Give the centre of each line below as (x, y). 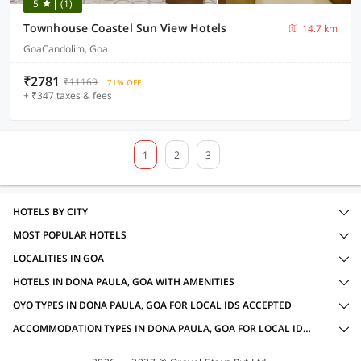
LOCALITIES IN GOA (58, 258)
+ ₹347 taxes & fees (68, 95)
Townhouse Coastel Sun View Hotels (125, 28)
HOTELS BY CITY (50, 212)
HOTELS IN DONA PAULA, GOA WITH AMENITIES (124, 282)
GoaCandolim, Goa (66, 49)
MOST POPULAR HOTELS (70, 235)
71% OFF (124, 82)
